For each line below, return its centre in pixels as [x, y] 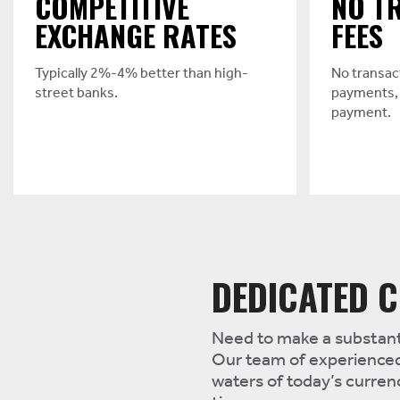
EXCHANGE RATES [136, 35]
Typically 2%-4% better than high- [142, 74]
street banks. [76, 93]
